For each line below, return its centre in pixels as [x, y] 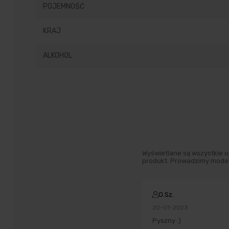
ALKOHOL [58, 55]
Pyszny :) [167, 221]
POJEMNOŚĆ [64, 6]
